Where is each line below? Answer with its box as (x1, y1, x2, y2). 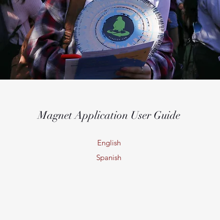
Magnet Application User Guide (38, 108, 181, 122)
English (97, 137, 121, 147)
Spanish (96, 152, 122, 162)
